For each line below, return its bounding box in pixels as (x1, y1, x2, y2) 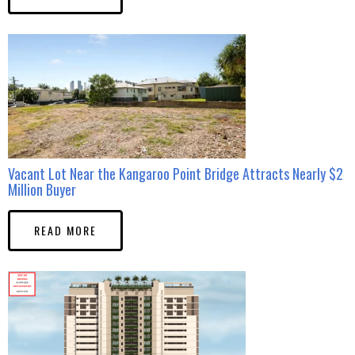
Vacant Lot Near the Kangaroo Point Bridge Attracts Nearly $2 (8, 162, 343, 184)
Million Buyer (8, 178, 76, 200)
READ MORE (34, 221, 97, 239)
